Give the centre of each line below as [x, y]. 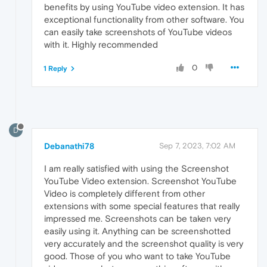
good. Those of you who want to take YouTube [137, 256]
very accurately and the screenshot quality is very [144, 244]
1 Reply [55, 68]
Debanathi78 [69, 146]
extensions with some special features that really [142, 206]
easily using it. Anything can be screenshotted [137, 231]
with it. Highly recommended [101, 44]
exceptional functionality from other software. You [144, 19]
